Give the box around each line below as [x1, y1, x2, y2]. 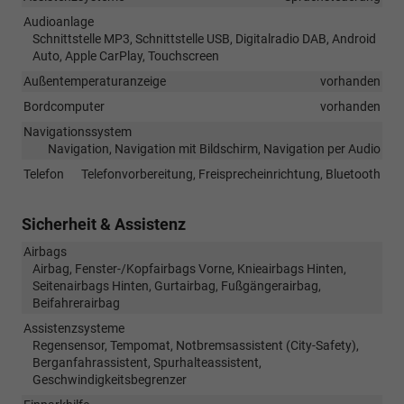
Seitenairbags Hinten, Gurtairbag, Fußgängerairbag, [32, 279, 321, 294]
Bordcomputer [23, 99, 105, 115]
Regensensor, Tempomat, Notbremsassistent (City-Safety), [32, 338, 359, 353]
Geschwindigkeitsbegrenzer [32, 372, 187, 388]
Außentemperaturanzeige [23, 74, 166, 89]
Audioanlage [23, 14, 94, 30]
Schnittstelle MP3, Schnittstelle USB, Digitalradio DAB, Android [32, 32, 376, 47]
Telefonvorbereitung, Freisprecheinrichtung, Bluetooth [81, 167, 381, 182]
